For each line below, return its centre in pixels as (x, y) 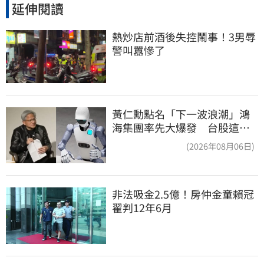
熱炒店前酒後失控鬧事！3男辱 (184, 37)
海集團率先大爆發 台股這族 (181, 127)
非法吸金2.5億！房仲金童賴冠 (183, 194)
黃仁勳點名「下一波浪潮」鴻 (181, 113)
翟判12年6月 (142, 208)
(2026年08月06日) (220, 146)
